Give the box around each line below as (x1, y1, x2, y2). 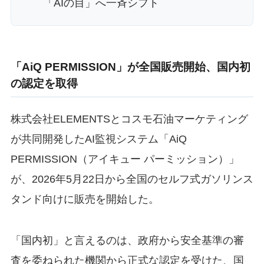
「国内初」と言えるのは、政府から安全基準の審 (10, 234, 244, 246)
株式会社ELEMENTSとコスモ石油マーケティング (10, 113, 248, 125)
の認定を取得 (10, 77, 78, 90)
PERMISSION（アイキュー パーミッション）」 (10, 153, 239, 165)
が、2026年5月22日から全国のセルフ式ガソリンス (10, 173, 253, 185)
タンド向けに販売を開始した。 (10, 193, 159, 205)
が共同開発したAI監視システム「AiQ (10, 133, 187, 145)
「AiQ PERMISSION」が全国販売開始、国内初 (10, 60, 250, 73)
